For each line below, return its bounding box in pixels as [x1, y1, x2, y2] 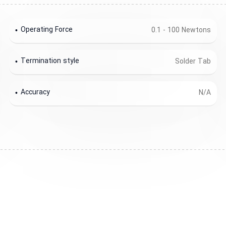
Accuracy [21, 88, 50, 98]
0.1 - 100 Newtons [151, 26, 211, 35]
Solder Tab [175, 57, 211, 67]
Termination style [21, 56, 80, 67]
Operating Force [21, 25, 73, 35]
